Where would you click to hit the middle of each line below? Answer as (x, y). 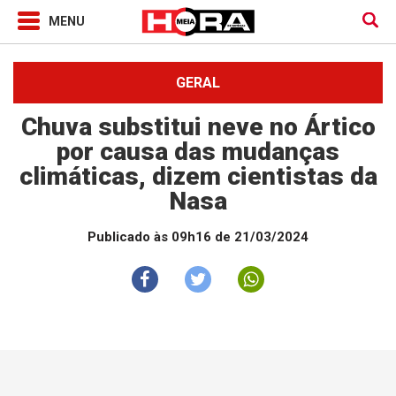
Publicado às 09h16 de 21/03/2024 (198, 237)
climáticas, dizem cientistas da (198, 176)
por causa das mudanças (198, 152)
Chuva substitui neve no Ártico (198, 127)
